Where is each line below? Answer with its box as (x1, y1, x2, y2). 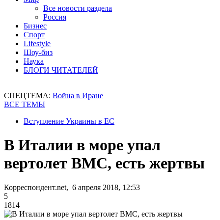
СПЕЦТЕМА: (4, 91, 53, 100)
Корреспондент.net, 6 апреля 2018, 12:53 (4, 183, 140, 192)
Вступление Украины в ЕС (24, 117, 114, 125)
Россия (43, 13, 66, 21)
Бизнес (24, 22, 47, 30)
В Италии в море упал (4, 136, 161, 154)
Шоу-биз (24, 48, 53, 56)
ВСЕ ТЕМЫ (4, 100, 45, 109)
